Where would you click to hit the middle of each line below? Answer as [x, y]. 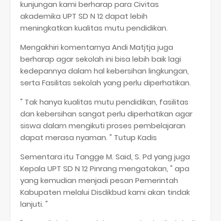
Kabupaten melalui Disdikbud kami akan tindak [105, 192]
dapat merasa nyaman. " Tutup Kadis [89, 138]
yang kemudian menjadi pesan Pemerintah [99, 181]
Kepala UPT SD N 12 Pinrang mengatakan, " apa [105, 169]
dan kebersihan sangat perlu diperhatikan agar [106, 114]
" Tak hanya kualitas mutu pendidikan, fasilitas [104, 102]
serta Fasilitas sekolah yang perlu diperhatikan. [106, 83]
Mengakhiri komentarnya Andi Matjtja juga [97, 47]
